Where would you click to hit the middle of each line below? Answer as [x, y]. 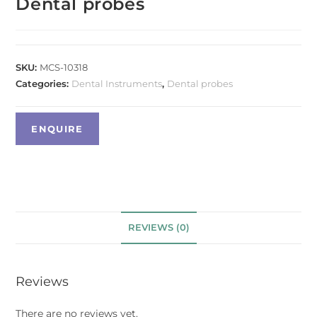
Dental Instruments [117, 83]
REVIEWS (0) [158, 227]
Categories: [44, 83]
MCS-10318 [64, 67]
